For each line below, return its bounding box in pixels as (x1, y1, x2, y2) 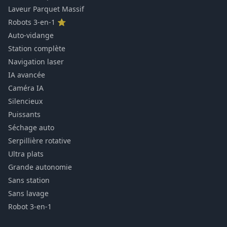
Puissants (8, 109, 41, 119)
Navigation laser (8, 57, 64, 66)
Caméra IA (8, 83, 44, 93)
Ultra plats (8, 149, 44, 159)
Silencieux (8, 96, 43, 106)
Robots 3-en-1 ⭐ (8, 17, 66, 27)
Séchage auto (8, 123, 54, 132)
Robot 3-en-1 (8, 202, 52, 211)
